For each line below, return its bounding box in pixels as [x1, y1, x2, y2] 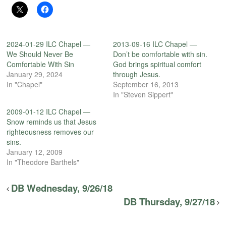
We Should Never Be [7, 49, 74, 60]
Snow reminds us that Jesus [7, 117, 97, 127]
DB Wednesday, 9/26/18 [11, 181, 113, 195]
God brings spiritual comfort [113, 59, 201, 70]
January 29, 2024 [7, 69, 63, 80]
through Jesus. [113, 69, 160, 80]
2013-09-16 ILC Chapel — [113, 39, 197, 49]
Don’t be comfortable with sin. [113, 49, 207, 60]
